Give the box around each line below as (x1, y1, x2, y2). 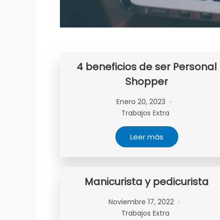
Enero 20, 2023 (116, 97, 168, 107)
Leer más (130, 132, 164, 142)
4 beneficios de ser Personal (77, 60, 217, 74)
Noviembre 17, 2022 (108, 197, 176, 207)
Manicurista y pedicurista (84, 175, 209, 189)
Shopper (125, 75, 168, 88)
